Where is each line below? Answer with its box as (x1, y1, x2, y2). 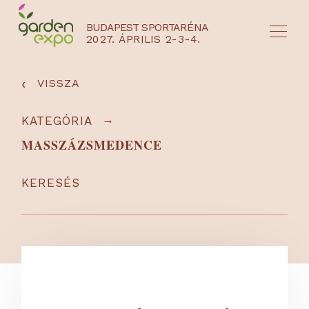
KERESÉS (21, 176, 81, 190)
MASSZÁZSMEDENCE (21, 136, 163, 154)
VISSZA (37, 77, 81, 90)
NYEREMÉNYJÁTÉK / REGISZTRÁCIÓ (21, 290, 214, 304)
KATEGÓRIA (21, 114, 93, 128)
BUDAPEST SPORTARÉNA (86, 21, 208, 34)
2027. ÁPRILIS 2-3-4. (86, 32, 201, 46)
